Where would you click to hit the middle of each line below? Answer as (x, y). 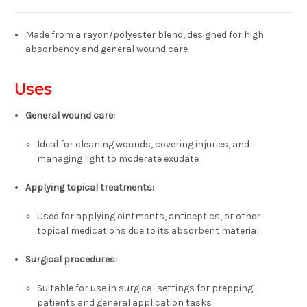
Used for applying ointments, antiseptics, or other (148, 217)
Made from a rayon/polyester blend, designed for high (145, 35)
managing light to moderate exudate (118, 159)
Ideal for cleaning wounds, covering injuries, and (143, 145)
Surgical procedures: (72, 260)
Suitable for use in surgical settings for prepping (145, 288)
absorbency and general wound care (107, 49)
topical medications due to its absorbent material (148, 231)
